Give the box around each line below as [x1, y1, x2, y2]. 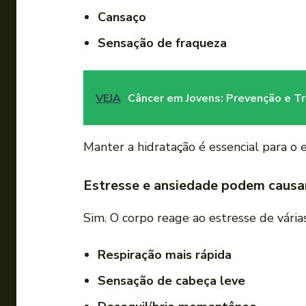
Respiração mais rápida [98, 247, 232, 264]
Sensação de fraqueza [98, 35, 227, 52]
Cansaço [98, 9, 146, 26]
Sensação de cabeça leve [98, 273, 245, 290]
